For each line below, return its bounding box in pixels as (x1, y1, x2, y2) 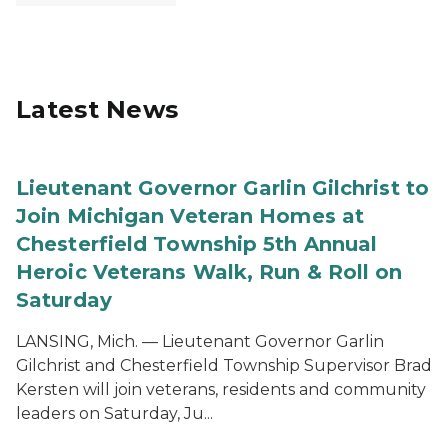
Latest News (16, 95, 179, 124)
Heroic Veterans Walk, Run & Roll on (16, 260, 403, 284)
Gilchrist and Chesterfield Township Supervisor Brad (16, 356, 432, 375)
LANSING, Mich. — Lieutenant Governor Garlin (16, 332, 384, 351)
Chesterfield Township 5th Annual (16, 232, 378, 256)
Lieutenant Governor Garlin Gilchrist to (16, 176, 429, 200)
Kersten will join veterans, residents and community (16, 380, 426, 399)
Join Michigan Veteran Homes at (16, 204, 365, 228)
